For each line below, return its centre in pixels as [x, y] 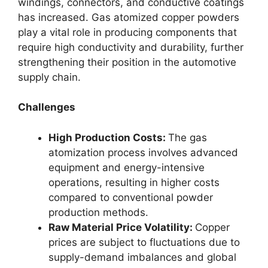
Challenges [47, 107]
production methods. [98, 212]
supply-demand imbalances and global [142, 257]
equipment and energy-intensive [127, 167]
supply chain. [49, 77]
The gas [188, 137]
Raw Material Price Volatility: [122, 227]
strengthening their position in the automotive [127, 62]
